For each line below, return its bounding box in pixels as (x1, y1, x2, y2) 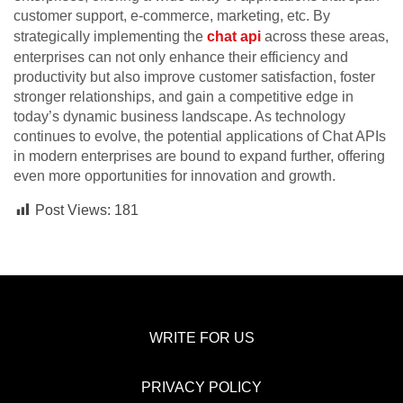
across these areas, (261, 29, 389, 45)
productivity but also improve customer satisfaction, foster (13, 69, 375, 85)
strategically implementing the (13, 29, 207, 45)
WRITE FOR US (148, 330, 255, 346)
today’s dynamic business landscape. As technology (13, 109, 345, 125)
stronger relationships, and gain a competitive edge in (13, 89, 354, 105)
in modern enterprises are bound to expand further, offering (13, 148, 385, 165)
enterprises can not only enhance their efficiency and (13, 49, 348, 66)
